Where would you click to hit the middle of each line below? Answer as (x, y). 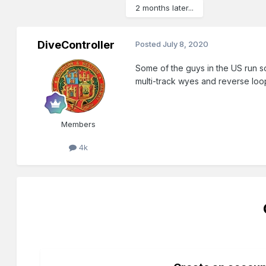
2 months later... (165, 8)
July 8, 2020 (186, 44)
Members (79, 124)
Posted (149, 44)
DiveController (76, 45)
